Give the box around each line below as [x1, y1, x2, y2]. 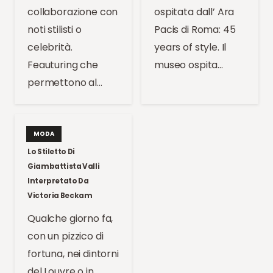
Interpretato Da [27, 175, 89, 186]
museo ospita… [154, 58, 224, 73]
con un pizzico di [27, 229, 104, 243]
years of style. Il [154, 40, 227, 55]
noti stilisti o [27, 23, 82, 37]
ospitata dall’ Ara [154, 5, 235, 19]
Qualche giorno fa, [27, 211, 113, 225]
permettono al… [27, 76, 102, 90]
